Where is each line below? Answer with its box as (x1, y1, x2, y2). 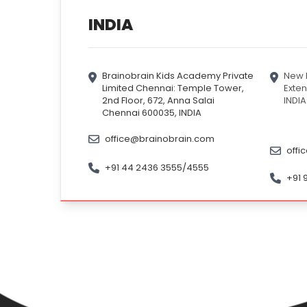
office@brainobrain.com (105, 132, 214, 145)
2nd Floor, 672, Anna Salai (102, 94, 214, 107)
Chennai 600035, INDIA (102, 106, 201, 119)
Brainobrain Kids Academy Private (102, 69, 254, 82)
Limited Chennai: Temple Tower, (102, 82, 244, 95)
